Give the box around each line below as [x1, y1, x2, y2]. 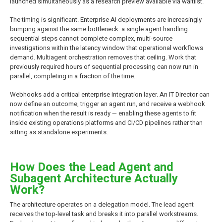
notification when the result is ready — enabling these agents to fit [10, 108, 196, 118]
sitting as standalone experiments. [10, 127, 108, 137]
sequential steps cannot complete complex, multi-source [10, 33, 172, 43]
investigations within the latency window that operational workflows [10, 43, 203, 53]
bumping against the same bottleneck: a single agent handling [10, 24, 188, 34]
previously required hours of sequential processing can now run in [10, 61, 198, 71]
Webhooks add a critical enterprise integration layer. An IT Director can [10, 89, 210, 99]
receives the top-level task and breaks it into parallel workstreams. [10, 209, 198, 219]
